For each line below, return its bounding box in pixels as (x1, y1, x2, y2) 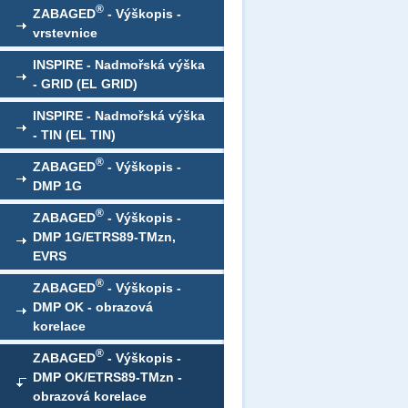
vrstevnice (33, 25, 97, 40)
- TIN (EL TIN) (33, 127, 116, 142)
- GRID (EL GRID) (33, 76, 138, 91)
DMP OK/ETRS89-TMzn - (33, 370, 182, 384)
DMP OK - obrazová (33, 300, 153, 314)
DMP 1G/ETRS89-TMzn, (33, 229, 176, 244)
